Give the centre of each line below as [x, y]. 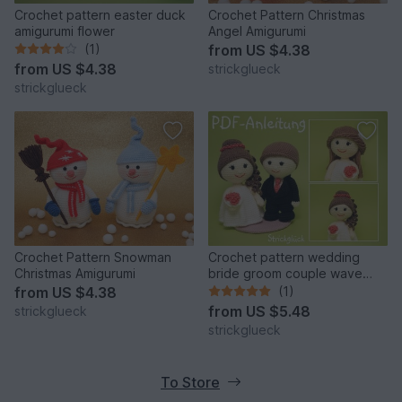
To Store [190, 382]
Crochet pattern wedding [284, 257]
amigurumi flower [65, 31]
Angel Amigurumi [257, 31]
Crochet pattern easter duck [100, 14]
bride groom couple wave [285, 273]
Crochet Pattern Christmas [287, 14]
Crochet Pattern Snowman [93, 257]
